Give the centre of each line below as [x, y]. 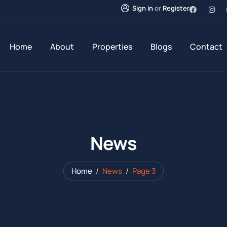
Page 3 [144, 171]
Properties [112, 47]
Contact [206, 47]
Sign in [143, 8]
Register [176, 8]
